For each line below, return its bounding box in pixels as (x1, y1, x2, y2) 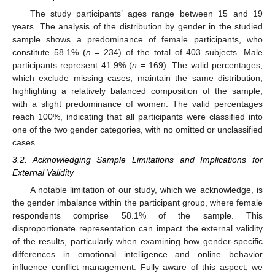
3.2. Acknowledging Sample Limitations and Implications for (12, 154, 263, 165)
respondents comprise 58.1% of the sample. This (12, 210, 263, 220)
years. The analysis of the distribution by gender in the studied (12, 21, 263, 31)
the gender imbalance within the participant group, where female (12, 197, 263, 207)
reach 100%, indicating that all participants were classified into (12, 111, 263, 122)
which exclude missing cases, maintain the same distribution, (12, 72, 263, 83)
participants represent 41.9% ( (12, 60, 133, 70)
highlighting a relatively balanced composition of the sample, (12, 85, 263, 96)
